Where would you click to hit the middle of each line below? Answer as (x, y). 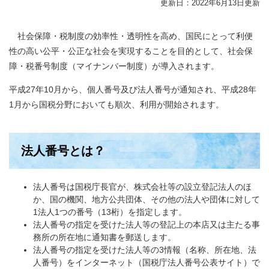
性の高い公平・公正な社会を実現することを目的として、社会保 (131, 51)
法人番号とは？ (63, 151)
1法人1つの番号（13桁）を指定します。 (110, 212)
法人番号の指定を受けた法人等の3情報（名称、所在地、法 (145, 250)
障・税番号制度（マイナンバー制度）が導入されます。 (114, 66)
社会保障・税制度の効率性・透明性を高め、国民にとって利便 (131, 36)
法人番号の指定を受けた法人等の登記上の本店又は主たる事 (147, 225)
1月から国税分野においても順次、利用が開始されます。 (116, 104)
